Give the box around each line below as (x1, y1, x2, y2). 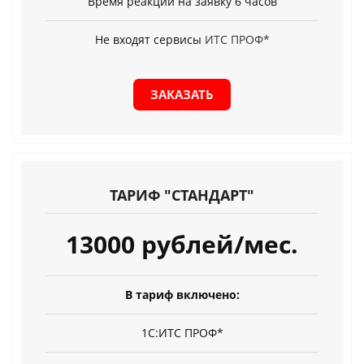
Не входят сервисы (94, 32, 205, 48)
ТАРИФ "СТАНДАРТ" (110, 185, 254, 206)
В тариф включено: (124, 287, 240, 303)
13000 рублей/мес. (66, 227, 298, 262)
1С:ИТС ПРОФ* (141, 325, 223, 341)
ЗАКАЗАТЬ (150, 86, 214, 103)
